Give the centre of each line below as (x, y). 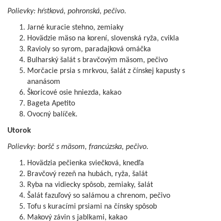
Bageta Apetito (51, 104)
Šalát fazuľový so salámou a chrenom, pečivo (99, 196)
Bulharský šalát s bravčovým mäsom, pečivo (97, 60)
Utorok (19, 131)
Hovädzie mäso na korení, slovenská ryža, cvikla (103, 39)
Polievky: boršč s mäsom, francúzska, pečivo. (78, 147)
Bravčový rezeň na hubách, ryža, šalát (87, 174)
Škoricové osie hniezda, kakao (74, 93)
